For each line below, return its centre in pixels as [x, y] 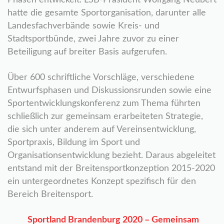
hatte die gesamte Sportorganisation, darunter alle [107, 13]
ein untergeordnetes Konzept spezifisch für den [102, 181]
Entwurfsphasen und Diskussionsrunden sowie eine [109, 90]
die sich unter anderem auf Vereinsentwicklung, [102, 129]
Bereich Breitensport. [50, 194]
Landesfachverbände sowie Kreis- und [83, 26]
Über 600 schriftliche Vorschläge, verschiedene [101, 77]
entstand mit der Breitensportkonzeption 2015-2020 [111, 168]
